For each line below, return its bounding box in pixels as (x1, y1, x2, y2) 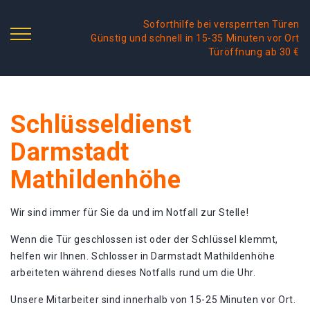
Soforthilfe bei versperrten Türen (143, 19, 300, 30)
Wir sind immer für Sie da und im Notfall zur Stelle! (10, 207, 249, 218)
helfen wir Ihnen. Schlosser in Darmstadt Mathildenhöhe (10, 250, 275, 262)
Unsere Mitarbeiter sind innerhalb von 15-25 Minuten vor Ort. (10, 294, 296, 305)
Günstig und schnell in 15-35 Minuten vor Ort (91, 33, 300, 44)
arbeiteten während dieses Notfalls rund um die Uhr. (10, 267, 256, 278)
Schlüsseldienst (10, 110, 192, 139)
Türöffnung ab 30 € (208, 46, 300, 57)
